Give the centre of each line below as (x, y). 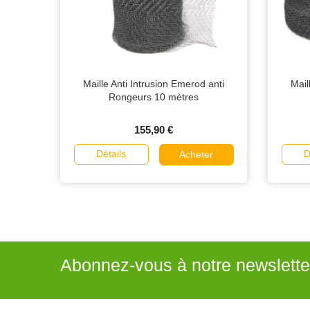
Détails (111, 154)
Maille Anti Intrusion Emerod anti (154, 84)
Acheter (196, 155)
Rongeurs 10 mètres (154, 97)
